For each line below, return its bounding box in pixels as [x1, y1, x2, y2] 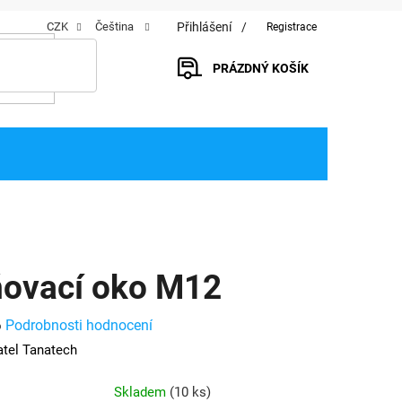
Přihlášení [177, 19, 232, 34]
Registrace [267, 21, 317, 33]
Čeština [95, 20, 136, 33]
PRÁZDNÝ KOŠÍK [213, 61, 309, 76]
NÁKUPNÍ [212, 82, 266, 97]
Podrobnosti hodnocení [5, 317, 153, 335]
